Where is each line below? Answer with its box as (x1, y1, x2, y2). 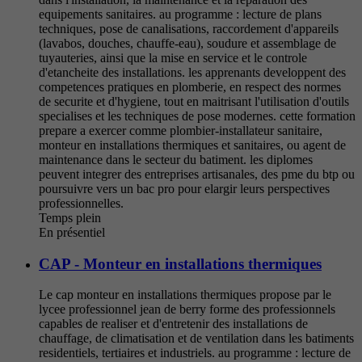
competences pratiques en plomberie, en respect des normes (39, 79, 341, 94)
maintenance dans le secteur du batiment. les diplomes (39, 152, 313, 166)
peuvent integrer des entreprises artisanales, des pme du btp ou (39, 166, 355, 181)
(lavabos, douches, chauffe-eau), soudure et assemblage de (39, 36, 336, 50)
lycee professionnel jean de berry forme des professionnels (39, 302, 335, 317)
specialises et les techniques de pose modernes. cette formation (39, 108, 356, 123)
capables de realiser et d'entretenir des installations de (39, 317, 308, 331)
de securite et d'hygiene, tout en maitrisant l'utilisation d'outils (39, 94, 349, 108)
